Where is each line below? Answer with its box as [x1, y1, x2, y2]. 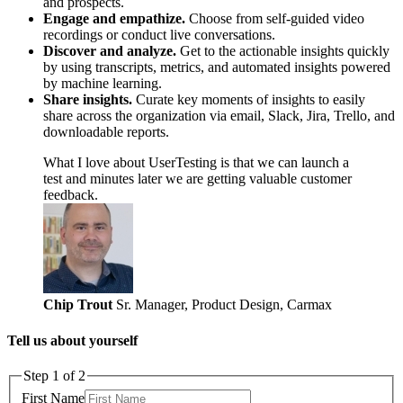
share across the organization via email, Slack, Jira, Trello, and [43, 108, 395, 124]
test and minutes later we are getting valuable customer [43, 171, 352, 187]
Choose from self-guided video [185, 11, 364, 27]
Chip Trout [43, 297, 112, 313]
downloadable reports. [43, 124, 173, 140]
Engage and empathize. [43, 11, 185, 27]
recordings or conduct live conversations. [43, 27, 279, 43]
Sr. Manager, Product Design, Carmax [112, 297, 332, 313]
